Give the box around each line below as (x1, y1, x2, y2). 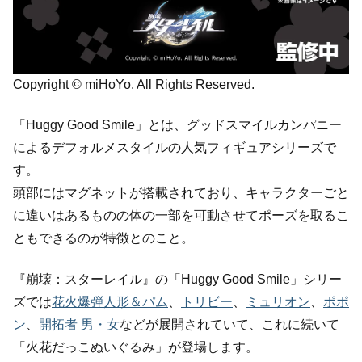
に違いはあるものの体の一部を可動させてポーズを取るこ (13, 208, 349, 223)
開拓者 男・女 (39, 317, 120, 331)
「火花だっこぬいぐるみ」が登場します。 (13, 339, 259, 354)
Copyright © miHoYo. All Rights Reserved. (13, 77, 255, 91)
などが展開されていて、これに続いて (120, 317, 339, 331)
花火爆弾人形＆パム (52, 294, 168, 309)
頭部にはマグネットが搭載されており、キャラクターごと (13, 186, 349, 200)
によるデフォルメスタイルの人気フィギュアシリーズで (13, 141, 336, 155)
